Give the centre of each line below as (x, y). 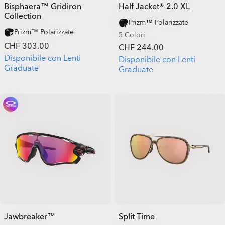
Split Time (136, 217)
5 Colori (132, 35)
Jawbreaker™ (30, 217)
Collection (23, 16)
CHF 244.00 (141, 47)
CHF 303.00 (27, 46)
